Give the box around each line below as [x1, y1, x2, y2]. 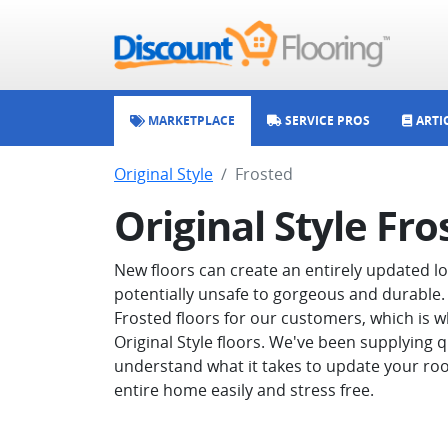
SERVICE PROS [282, 112, 370, 129]
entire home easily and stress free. [114, 379, 374, 401]
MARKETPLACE [145, 112, 235, 129]
